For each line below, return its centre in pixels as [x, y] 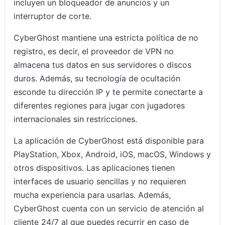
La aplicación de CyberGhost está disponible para [109, 141]
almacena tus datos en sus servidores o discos [103, 65]
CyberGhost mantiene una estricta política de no [106, 38]
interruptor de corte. [53, 16]
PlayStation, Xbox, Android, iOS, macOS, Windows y [113, 154]
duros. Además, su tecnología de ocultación [97, 79]
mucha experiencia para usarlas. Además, [92, 195]
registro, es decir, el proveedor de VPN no [94, 51]
